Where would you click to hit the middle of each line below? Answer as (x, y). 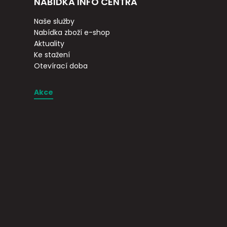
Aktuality (49, 44)
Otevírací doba (61, 66)
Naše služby (54, 22)
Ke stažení (52, 55)
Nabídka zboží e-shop (72, 33)
